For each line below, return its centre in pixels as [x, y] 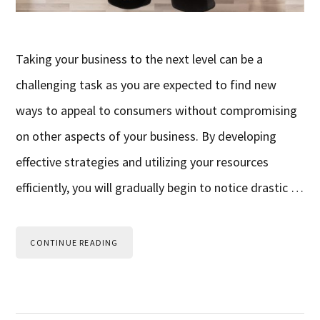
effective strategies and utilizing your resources [142, 161]
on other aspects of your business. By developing [146, 136]
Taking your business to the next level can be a [140, 59]
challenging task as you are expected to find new [146, 84]
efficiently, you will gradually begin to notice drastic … [160, 187]
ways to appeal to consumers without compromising [157, 110]
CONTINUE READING [74, 242]
